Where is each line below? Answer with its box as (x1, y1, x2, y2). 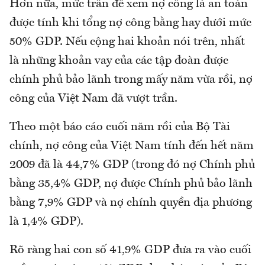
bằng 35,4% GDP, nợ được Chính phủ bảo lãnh (9, 177, 253, 190)
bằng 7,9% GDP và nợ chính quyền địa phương (9, 196, 252, 209)
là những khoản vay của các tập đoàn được (9, 54, 228, 67)
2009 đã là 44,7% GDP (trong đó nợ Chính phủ (9, 159, 255, 171)
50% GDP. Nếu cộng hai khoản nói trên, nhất (9, 35, 245, 48)
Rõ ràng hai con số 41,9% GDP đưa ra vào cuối (9, 244, 251, 256)
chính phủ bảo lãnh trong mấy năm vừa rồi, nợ (9, 73, 253, 86)
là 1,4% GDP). (9, 215, 83, 228)
